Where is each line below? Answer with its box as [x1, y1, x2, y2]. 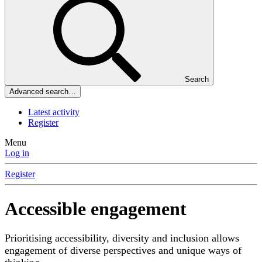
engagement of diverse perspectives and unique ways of [5, 244, 242, 257]
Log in [5, 148, 29, 158]
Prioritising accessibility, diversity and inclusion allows [5, 232, 239, 244]
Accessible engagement [5, 198, 187, 219]
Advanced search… [9, 87, 76, 96]
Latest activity [28, 107, 80, 118]
